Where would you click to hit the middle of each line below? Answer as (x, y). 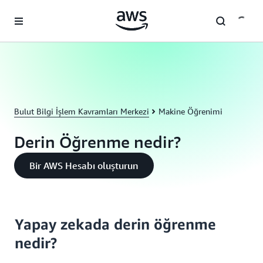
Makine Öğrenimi (190, 111)
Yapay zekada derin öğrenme (115, 224)
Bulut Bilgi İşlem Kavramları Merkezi (82, 111)
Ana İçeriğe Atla (34, 11)
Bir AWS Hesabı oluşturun (84, 166)
